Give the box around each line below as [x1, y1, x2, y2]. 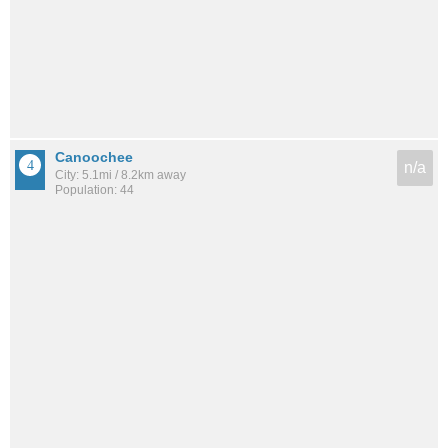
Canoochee [55, 149, 133, 166]
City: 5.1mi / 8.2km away [55, 168, 186, 183]
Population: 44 [55, 183, 134, 198]
